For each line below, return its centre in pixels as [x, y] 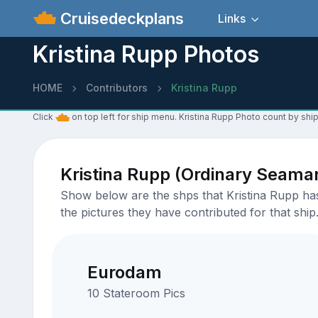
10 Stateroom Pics [136, 293]
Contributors [116, 88]
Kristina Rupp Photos [146, 54]
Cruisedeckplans [120, 18]
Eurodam [124, 272]
